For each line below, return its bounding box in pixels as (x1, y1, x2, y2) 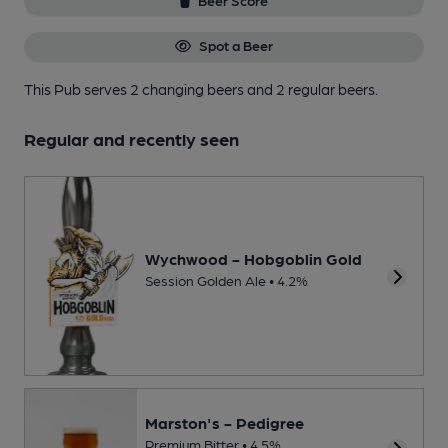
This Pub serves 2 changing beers (24, 79, 247, 98)
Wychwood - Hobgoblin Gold (145, 249, 362, 269)
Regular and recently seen (24, 127, 239, 149)
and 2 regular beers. (247, 79, 378, 98)
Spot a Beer (198, 37, 273, 54)
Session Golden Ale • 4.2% (145, 272, 308, 289)
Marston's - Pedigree (145, 412, 304, 432)
